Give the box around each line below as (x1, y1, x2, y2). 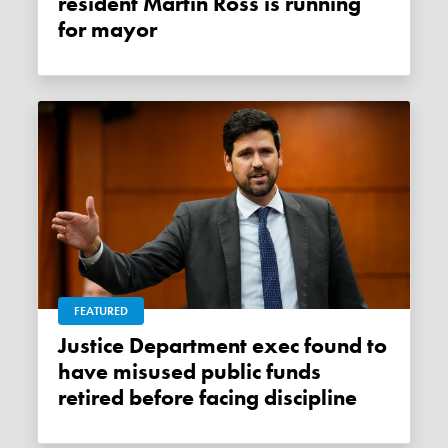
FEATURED (74, 302, 129, 319)
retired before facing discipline (58, 383, 358, 412)
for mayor (58, 16, 158, 45)
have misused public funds (58, 357, 322, 386)
